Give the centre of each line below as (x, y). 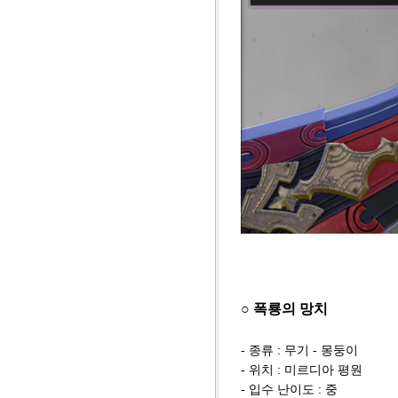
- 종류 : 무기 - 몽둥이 (299, 350)
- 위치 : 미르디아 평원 (302, 370)
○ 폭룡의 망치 (284, 309)
